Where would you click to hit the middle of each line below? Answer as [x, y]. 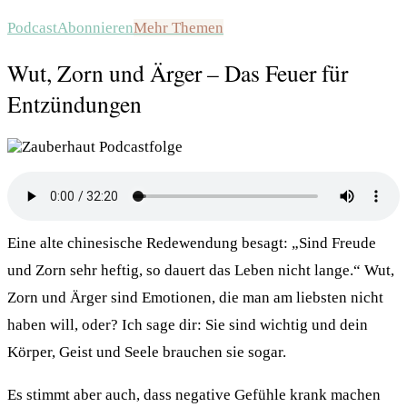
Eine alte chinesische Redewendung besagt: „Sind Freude [192, 243]
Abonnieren [95, 28]
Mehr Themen [179, 28]
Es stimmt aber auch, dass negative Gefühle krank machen [194, 395]
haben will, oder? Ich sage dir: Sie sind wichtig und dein [188, 325]
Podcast [32, 28]
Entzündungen [74, 104]
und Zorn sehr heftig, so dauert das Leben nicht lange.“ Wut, [201, 271]
